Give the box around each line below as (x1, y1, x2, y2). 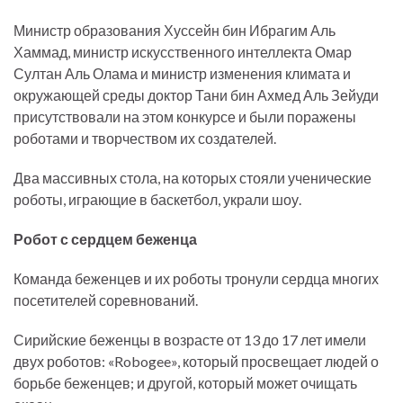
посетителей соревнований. (13, 291, 198, 309)
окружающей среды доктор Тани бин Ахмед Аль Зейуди (13, 86, 379, 103)
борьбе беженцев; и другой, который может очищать (13, 374, 357, 391)
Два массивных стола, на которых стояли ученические (13, 169, 372, 186)
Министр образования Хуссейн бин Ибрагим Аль (13, 22, 336, 39)
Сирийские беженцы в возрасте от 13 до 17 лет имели (13, 331, 366, 348)
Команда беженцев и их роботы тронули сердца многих (13, 270, 379, 287)
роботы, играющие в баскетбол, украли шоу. (13, 191, 301, 208)
